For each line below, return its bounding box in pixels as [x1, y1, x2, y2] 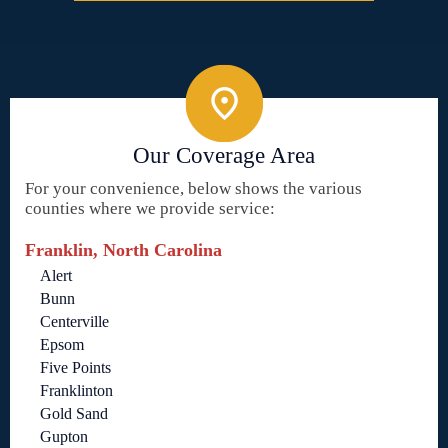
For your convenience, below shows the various [25, 179, 362, 199]
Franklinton [40, 382, 113, 400]
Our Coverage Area [133, 143, 315, 169]
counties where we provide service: [25, 199, 275, 219]
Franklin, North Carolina [25, 240, 222, 261]
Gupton [40, 428, 88, 446]
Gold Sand [40, 405, 108, 423]
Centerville [40, 313, 109, 331]
